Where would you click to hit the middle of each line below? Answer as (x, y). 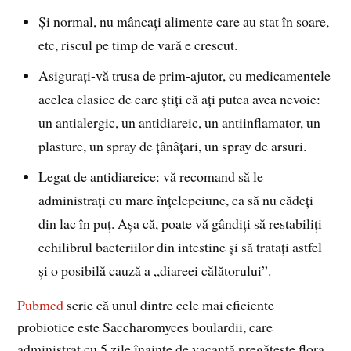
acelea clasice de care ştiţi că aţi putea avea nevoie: (180, 99)
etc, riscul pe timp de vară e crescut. (138, 45)
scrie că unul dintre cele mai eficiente (169, 304)
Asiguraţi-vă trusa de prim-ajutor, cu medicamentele (185, 76)
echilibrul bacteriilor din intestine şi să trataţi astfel (181, 246)
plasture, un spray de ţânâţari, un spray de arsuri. (173, 146)
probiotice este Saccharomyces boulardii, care (145, 326)
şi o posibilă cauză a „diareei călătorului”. (155, 270)
